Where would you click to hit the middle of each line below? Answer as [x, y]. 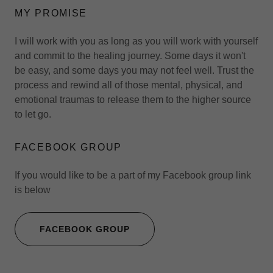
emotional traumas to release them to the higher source [133, 99]
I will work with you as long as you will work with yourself [136, 41]
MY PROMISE [51, 13]
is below [33, 190]
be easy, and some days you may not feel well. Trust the [134, 70]
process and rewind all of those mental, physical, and [129, 85]
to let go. [33, 114]
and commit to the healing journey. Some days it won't [130, 55]
